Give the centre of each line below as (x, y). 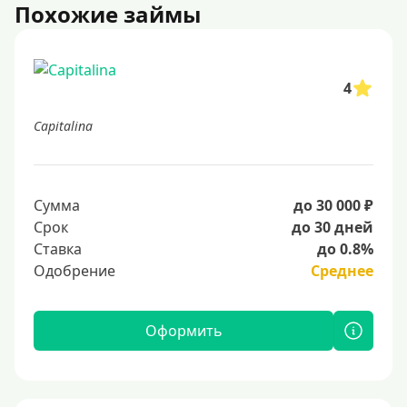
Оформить (184, 331)
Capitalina (63, 126)
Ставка (58, 249)
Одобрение (74, 271)
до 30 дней (333, 227)
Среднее (342, 271)
